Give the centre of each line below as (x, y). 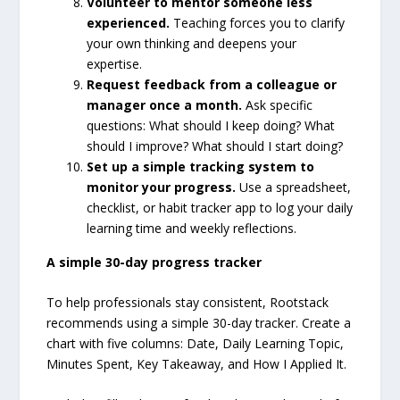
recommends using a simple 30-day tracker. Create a (199, 323)
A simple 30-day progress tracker (154, 262)
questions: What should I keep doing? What (211, 125)
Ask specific (278, 104)
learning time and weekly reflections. (192, 228)
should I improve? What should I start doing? (215, 146)
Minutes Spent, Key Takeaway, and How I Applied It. (197, 364)
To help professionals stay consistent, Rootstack (188, 303)
